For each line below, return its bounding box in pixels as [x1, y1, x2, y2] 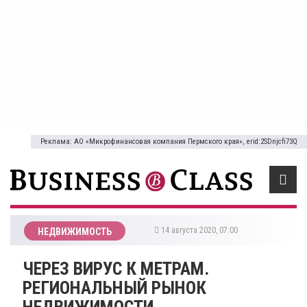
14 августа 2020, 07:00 [159, 225, 242, 235]
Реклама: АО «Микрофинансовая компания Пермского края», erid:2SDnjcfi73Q [40, 137, 297, 146]
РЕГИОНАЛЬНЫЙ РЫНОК [23, 277, 206, 298]
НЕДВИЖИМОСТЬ [38, 225, 112, 237]
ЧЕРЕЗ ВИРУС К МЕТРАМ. [23, 258, 209, 279]
